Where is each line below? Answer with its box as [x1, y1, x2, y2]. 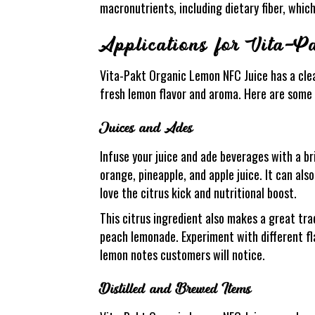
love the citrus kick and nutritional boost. [100, 183, 297, 202]
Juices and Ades [100, 119, 193, 136]
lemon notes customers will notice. [100, 245, 265, 264]
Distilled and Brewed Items [100, 280, 251, 297]
